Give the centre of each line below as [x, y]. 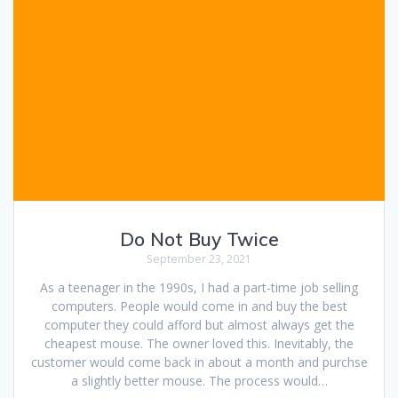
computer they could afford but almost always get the [199, 325]
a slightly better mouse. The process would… [199, 381]
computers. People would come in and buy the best [199, 306]
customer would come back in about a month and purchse [199, 362]
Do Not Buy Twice [199, 239]
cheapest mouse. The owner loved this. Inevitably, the [199, 344]
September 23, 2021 [199, 259]
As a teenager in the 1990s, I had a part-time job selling [199, 288]
